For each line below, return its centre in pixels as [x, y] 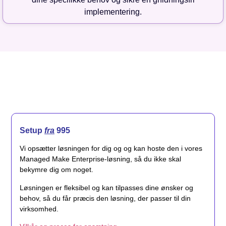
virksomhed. [39, 209]
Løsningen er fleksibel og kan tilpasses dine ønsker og [106, 187]
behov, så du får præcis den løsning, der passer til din [105, 198]
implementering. [113, 12]
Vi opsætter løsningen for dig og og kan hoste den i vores [111, 149]
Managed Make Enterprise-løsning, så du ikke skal [100, 159]
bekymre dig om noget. [56, 170]
